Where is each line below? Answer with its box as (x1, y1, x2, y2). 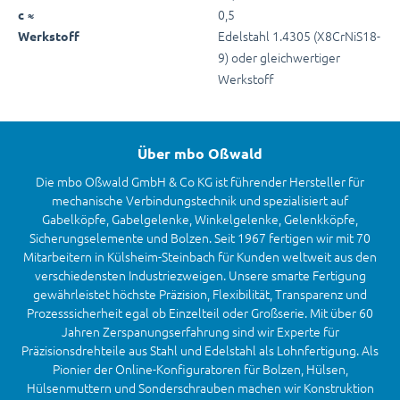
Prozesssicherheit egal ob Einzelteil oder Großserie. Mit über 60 (27, 304, 373, 321)
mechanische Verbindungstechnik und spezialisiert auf (52, 191, 348, 209)
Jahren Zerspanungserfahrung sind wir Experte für (61, 322, 339, 340)
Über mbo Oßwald (137, 144, 262, 162)
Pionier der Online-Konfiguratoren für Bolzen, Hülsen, (52, 360, 348, 378)
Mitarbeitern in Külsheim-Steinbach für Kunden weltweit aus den (23, 247, 377, 265)
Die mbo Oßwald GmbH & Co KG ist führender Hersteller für (36, 172, 364, 190)
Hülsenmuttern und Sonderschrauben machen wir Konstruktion (26, 379, 374, 396)
